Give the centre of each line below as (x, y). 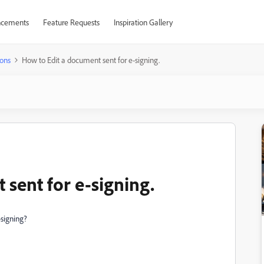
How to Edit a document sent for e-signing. (91, 60)
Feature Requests (71, 22)
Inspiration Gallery (143, 22)
